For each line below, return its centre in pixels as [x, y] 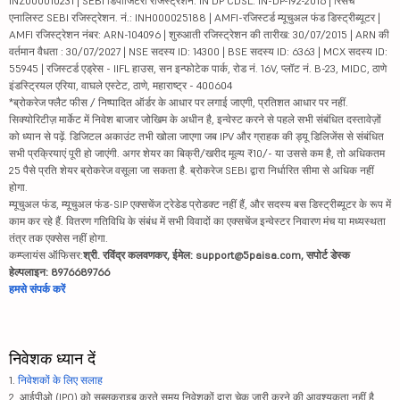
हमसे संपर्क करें [37, 289]
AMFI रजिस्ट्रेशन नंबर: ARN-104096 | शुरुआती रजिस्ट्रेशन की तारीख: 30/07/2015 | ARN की [199, 35]
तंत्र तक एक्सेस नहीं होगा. [58, 238]
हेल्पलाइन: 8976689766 [59, 272]
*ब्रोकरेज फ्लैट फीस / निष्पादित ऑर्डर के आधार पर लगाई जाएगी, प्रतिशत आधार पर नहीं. [179, 103]
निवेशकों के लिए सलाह [60, 380]
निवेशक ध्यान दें [52, 359]
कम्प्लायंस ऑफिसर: [46, 255]
